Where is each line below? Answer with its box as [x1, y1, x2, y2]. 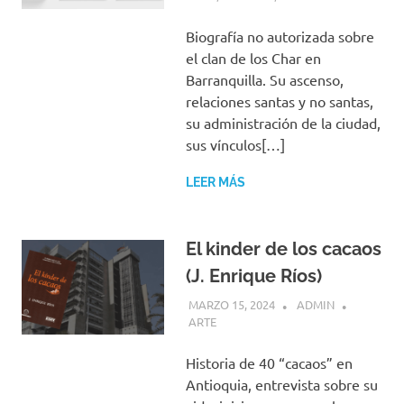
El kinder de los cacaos [185, 238, 381, 261]
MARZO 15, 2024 [188, 296, 275, 312]
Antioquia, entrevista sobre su [185, 375, 378, 393]
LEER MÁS [185, 175, 245, 190]
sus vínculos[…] [185, 135, 285, 154]
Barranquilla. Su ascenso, [185, 70, 344, 89]
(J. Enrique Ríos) [185, 265, 322, 288]
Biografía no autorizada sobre [185, 27, 374, 46]
